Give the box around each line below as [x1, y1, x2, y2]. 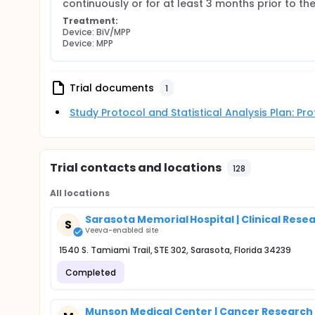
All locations [50, 187, 110, 199]
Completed [65, 266, 116, 278]
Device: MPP [63, 37, 113, 49]
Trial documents [70, 80, 154, 95]
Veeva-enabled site [85, 225, 159, 236]
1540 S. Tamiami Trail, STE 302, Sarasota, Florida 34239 [59, 244, 291, 256]
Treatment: [63, 15, 118, 27]
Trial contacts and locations [50, 160, 222, 176]
